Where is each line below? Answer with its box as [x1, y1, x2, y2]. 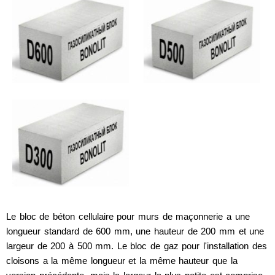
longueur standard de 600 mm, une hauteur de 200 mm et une [6, 226, 265, 237]
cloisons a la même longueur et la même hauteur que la [6, 255, 238, 266]
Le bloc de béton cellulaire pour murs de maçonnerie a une [6, 211, 250, 222]
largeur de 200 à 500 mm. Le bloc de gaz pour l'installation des [6, 241, 267, 252]
